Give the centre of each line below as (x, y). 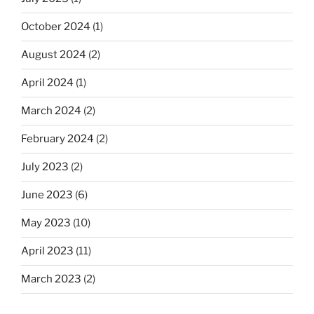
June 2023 (47, 195)
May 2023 (46, 223)
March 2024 (51, 111)
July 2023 (45, 167)
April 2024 (47, 83)
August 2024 (54, 55)
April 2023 (47, 251)
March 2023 (51, 279)
